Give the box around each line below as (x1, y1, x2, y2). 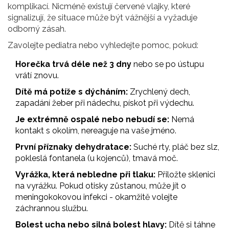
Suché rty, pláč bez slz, (131, 142, 219, 152)
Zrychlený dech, (128, 87, 190, 97)
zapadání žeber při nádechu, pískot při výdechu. (15, 98, 194, 108)
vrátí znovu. (15, 71, 59, 81)
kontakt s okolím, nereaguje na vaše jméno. (15, 126, 176, 136)
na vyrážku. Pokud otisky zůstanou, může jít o (15, 181, 186, 191)
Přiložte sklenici (155, 170, 215, 180)
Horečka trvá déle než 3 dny (15, 59, 131, 70)
